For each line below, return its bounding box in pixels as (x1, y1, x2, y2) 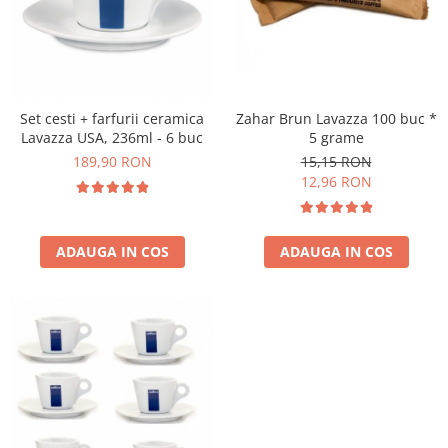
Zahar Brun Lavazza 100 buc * (235, 108, 437, 128)
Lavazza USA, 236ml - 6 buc (21, 127, 203, 147)
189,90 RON (72, 151, 152, 171)
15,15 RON (300, 151, 372, 171)
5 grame (308, 127, 364, 147)
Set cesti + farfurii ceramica (20, 108, 204, 128)
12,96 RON (300, 171, 372, 191)
